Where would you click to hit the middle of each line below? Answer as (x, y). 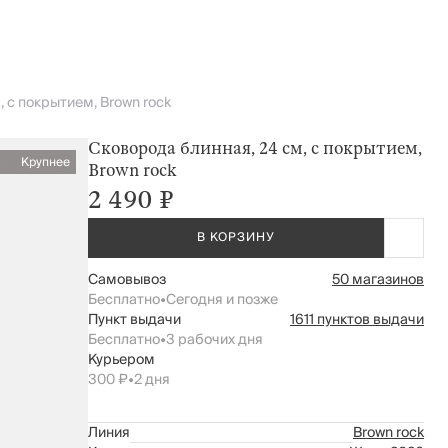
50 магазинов (378, 280)
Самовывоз (127, 280)
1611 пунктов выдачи (357, 320)
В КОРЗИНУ (236, 237)
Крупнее (45, 162)
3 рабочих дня (214, 340)
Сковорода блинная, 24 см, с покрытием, (255, 148)
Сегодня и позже (222, 300)
